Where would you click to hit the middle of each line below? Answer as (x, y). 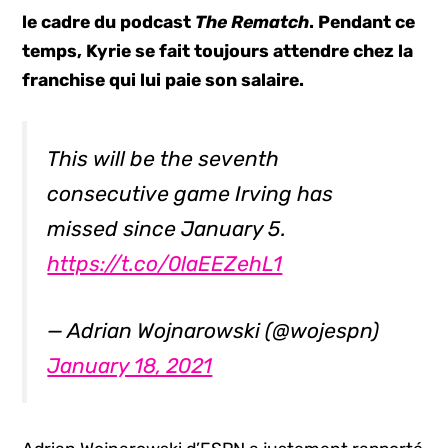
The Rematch (252, 22)
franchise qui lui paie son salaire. (163, 80)
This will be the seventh (163, 159)
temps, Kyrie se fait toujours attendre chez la (218, 51)
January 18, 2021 (130, 366)
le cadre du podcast (109, 22)
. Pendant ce (362, 22)
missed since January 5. (167, 229)
